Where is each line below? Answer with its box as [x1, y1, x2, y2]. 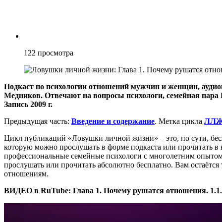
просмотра [38, 48, 73, 57]
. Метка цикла [155, 116, 204, 125]
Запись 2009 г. [4, 100, 53, 109]
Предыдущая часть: [4, 116, 71, 125]
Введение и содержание [71, 116, 155, 125]
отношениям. [4, 169, 49, 178]
